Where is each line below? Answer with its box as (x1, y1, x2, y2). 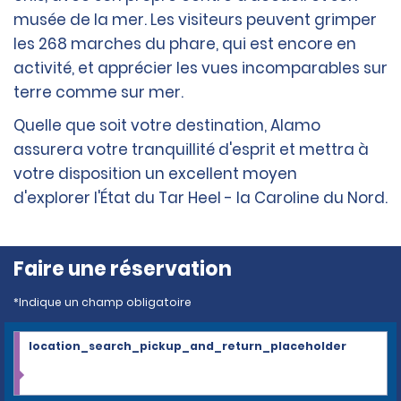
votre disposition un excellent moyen (13, 163, 297, 185)
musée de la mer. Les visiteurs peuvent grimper (13, 9, 377, 31)
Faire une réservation (13, 255, 232, 284)
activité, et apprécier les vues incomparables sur (13, 57, 388, 80)
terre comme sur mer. (13, 81, 183, 104)
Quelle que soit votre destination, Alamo (13, 115, 320, 137)
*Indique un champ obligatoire (13, 294, 192, 311)
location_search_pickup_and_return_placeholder (29, 338, 346, 354)
